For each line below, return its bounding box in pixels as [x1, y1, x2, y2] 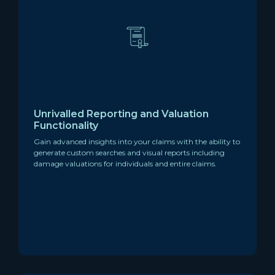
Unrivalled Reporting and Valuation [34, 107, 209, 120]
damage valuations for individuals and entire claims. [34, 158, 217, 168]
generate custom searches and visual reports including [34, 147, 225, 157]
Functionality [34, 119, 98, 131]
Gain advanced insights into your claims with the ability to [34, 136, 240, 146]
